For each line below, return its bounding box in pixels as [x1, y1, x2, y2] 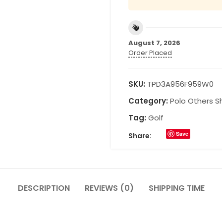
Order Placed [128, 48, 172, 57]
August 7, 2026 [128, 38, 180, 48]
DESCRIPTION [17, 182, 70, 194]
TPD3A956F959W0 [147, 79, 214, 89]
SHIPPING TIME [148, 182, 205, 194]
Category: [128, 96, 168, 106]
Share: [128, 131, 152, 141]
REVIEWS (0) [84, 182, 134, 194]
